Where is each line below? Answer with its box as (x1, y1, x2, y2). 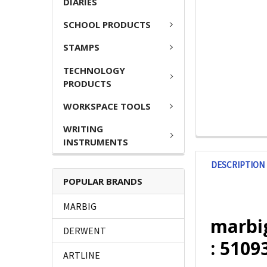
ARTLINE (63, 249, 100, 262)
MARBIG (63, 200, 97, 213)
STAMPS (63, 41, 100, 54)
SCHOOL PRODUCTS (63, 18, 151, 30)
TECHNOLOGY (63, 64, 125, 76)
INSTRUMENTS (63, 136, 128, 148)
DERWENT (63, 225, 106, 237)
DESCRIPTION (211, 159, 265, 171)
